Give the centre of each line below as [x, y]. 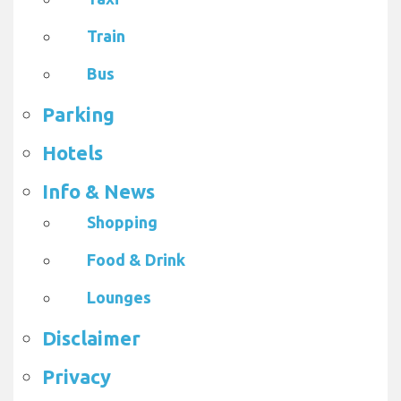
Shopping [122, 222]
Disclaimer [91, 338]
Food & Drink [136, 260]
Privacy [77, 377]
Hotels [73, 153]
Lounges [119, 298]
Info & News [98, 192]
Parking [78, 115]
